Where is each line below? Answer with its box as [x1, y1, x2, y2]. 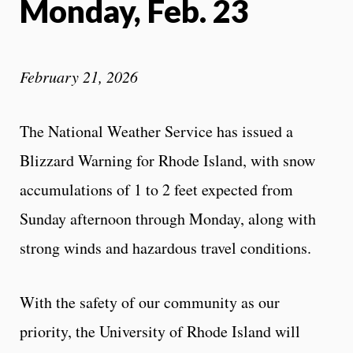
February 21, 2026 [20, 65, 138, 87]
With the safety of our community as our [20, 291, 280, 313]
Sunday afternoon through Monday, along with [20, 207, 316, 229]
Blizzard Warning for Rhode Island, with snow [20, 149, 315, 171]
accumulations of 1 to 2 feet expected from [20, 178, 293, 200]
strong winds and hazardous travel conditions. [20, 236, 311, 258]
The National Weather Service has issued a [20, 120, 293, 142]
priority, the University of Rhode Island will [20, 320, 300, 342]
